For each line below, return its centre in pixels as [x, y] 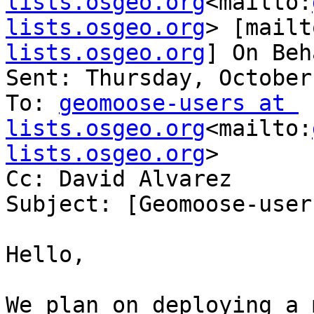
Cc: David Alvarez [119, 179]
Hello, [46, 255]
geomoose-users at [172, 103]
